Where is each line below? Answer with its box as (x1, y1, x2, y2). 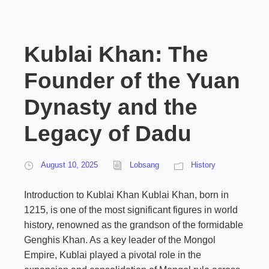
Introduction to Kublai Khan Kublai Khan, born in (24, 190, 229, 200)
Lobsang (130, 160, 159, 169)
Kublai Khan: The (24, 42, 208, 67)
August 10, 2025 (41, 160, 98, 169)
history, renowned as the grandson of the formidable (24, 220, 243, 230)
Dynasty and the (24, 95, 198, 119)
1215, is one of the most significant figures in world (24, 205, 238, 215)
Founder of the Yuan (24, 68, 240, 93)
